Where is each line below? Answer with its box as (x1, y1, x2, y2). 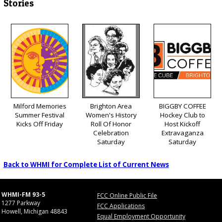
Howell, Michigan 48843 (1, 207, 67, 216)
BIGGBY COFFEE (159, 101, 206, 111)
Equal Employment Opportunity (97, 212, 185, 221)
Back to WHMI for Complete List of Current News (3, 160, 169, 169)
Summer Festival (15, 110, 64, 119)
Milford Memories (13, 101, 66, 111)
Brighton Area (90, 101, 132, 111)
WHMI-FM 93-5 (1, 190, 45, 199)
